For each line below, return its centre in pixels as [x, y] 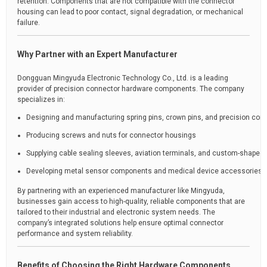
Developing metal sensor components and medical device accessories [144, 171]
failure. [29, 23]
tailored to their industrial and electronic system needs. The [116, 212]
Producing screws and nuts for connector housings [111, 135]
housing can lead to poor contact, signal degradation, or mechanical [130, 12]
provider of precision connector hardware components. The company [131, 89]
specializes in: [41, 100]
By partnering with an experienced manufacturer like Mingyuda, [121, 191]
